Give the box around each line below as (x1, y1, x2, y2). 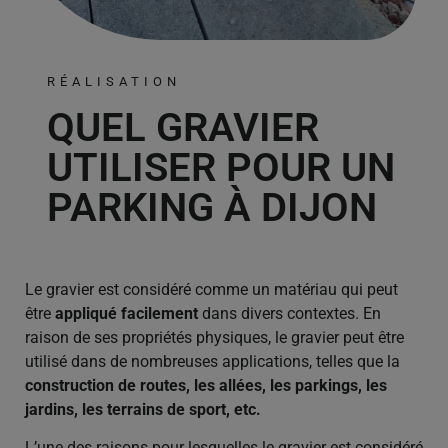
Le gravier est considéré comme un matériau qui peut (25, 279, 398, 299)
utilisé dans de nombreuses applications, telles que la (25, 351, 400, 371)
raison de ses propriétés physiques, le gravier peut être (25, 327, 404, 347)
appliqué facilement (55, 303, 198, 323)
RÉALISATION (47, 73, 182, 89)
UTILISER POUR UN (47, 143, 396, 191)
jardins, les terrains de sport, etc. (25, 399, 261, 419)
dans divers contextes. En (198, 303, 381, 323)
